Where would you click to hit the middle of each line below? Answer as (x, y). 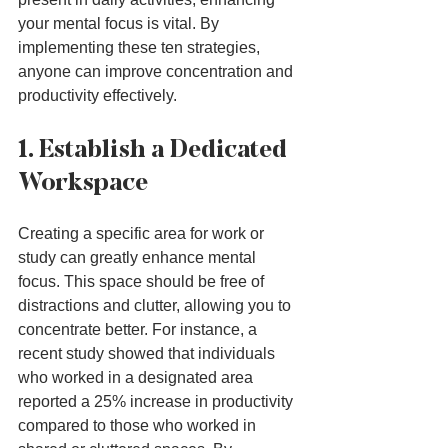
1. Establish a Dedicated (155, 149)
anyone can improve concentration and (157, 72)
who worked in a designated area (137, 378)
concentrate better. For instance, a (139, 330)
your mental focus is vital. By (120, 24)
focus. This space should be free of (143, 282)
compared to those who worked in (139, 426)
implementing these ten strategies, (141, 48)
